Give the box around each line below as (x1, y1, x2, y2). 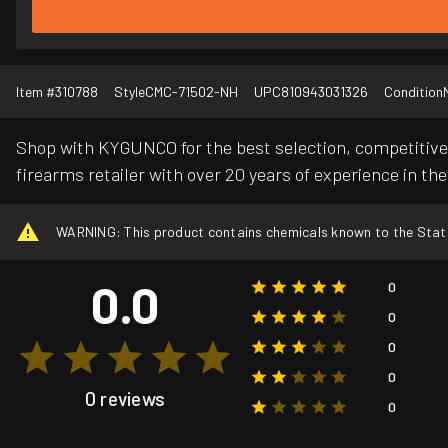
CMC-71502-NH (145, 83, 238, 101)
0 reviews (84, 386, 166, 410)
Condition (384, 83, 443, 101)
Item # (16, 83, 55, 101)
